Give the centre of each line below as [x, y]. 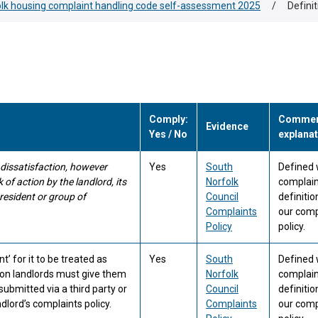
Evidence [227, 126]
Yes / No [168, 134]
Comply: [169, 119]
